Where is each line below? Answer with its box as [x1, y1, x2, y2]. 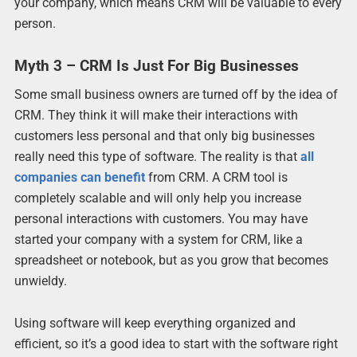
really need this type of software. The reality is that [14, 149, 300, 165]
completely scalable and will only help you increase [14, 190, 301, 206]
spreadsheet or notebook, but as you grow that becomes [14, 253, 328, 269]
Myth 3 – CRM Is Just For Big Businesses [14, 57, 299, 75]
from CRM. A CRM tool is [144, 170, 288, 186]
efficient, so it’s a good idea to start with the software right [14, 336, 338, 352]
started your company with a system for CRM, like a [14, 232, 303, 248]
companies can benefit [14, 170, 145, 186]
